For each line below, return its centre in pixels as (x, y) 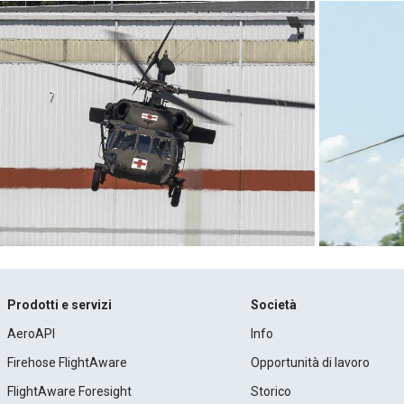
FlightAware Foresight (69, 391)
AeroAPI (31, 333)
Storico (271, 391)
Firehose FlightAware (67, 362)
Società (274, 304)
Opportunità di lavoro (311, 362)
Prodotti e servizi (59, 304)
